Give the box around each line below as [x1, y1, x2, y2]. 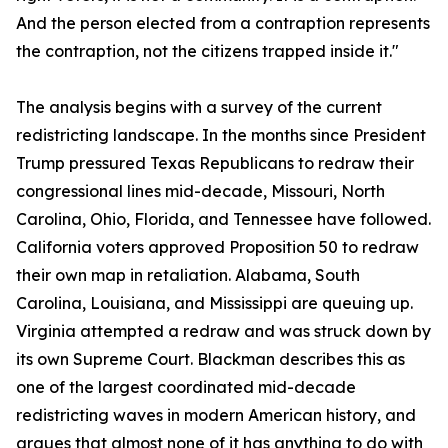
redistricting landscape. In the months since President [16, 125, 426, 146]
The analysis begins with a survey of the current [16, 97, 382, 118]
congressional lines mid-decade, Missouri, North [16, 181, 385, 202]
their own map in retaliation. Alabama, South [16, 265, 360, 286]
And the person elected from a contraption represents [16, 13, 430, 34]
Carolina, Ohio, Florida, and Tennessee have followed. [16, 209, 431, 230]
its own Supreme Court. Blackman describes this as [16, 349, 405, 370]
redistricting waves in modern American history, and [16, 405, 416, 426]
